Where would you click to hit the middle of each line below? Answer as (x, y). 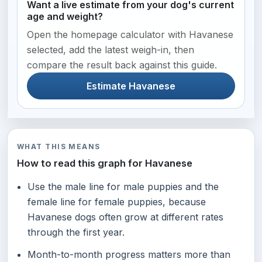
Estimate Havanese (131, 86)
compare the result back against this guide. (122, 65)
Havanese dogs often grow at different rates (125, 217)
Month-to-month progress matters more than (129, 254)
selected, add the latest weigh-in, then (111, 50)
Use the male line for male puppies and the (123, 187)
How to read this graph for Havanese (105, 163)
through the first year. (76, 232)
